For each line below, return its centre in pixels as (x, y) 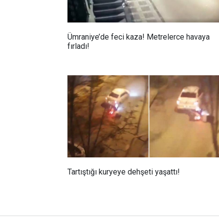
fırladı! (78, 46)
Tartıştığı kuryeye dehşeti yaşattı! (124, 172)
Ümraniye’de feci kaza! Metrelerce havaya (139, 37)
